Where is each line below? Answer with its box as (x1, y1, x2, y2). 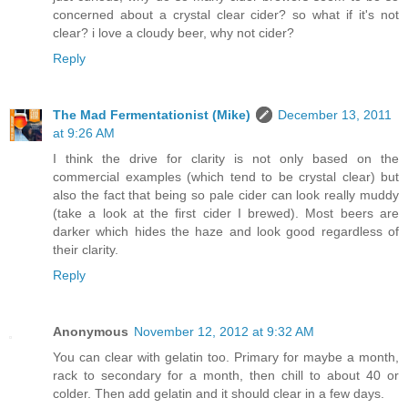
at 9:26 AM (53, 125, 115, 140)
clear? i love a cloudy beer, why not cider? (53, 25, 294, 40)
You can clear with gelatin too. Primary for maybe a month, (53, 349, 399, 364)
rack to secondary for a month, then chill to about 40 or (53, 367, 399, 382)
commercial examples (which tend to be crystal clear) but (53, 168, 399, 184)
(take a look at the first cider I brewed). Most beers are (53, 205, 399, 220)
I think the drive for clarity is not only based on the (53, 150, 399, 166)
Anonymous (53, 323, 128, 339)
